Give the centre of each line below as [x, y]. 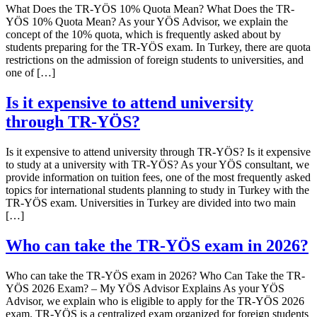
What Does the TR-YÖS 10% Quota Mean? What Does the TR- [150, 9]
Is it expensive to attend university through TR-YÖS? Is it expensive [158, 152]
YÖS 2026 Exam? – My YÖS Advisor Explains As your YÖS [145, 288]
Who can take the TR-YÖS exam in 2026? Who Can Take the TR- [155, 275]
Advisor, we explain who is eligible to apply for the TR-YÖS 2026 [155, 301]
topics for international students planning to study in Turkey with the [157, 190]
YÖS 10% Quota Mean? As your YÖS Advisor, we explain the [147, 22]
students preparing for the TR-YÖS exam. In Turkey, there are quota [158, 47]
